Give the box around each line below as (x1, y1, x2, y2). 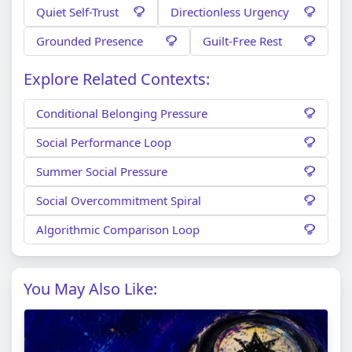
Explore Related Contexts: (24, 68, 210, 90)
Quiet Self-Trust (36, 3, 119, 20)
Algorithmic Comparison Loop (36, 221, 200, 237)
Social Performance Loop (36, 134, 171, 150)
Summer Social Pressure (36, 163, 167, 179)
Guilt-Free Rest (202, 32, 282, 49)
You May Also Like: (24, 277, 157, 299)
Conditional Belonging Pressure (36, 104, 207, 121)
